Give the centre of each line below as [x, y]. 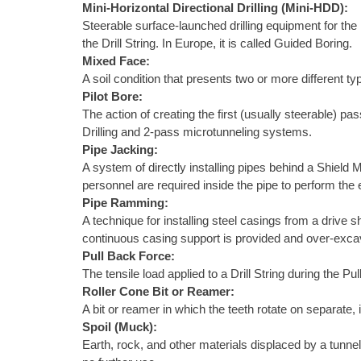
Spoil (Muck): [120, 327]
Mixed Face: [116, 61]
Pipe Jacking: [120, 150]
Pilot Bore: [112, 97]
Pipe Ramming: [125, 203]
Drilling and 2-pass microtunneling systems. [197, 132]
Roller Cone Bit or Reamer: [158, 292]
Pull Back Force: [129, 256]
